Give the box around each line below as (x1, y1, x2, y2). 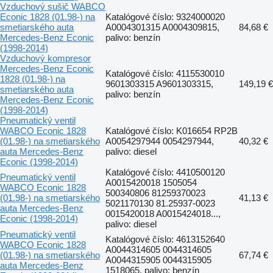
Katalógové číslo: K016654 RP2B (105, 125, 238, 136)
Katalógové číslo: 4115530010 (105, 68, 224, 79)
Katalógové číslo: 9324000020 (105, 11, 225, 22)
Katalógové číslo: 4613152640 (105, 233, 225, 244)
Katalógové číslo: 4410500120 (105, 166, 225, 177)
